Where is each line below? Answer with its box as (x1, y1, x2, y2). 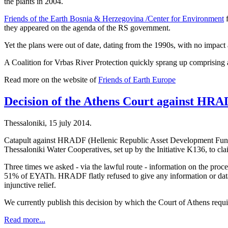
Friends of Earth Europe (98, 75, 176, 84)
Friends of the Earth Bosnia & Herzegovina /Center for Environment (4, 14, 224, 23)
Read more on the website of (4, 75, 98, 84)
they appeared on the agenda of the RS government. (4, 23, 170, 32)
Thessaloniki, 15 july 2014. (4, 118, 92, 127)
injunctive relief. (4, 180, 56, 189)
